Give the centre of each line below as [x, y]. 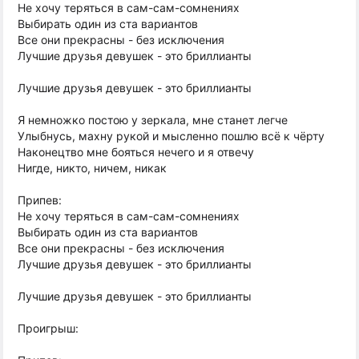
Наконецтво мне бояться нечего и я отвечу [136, 152]
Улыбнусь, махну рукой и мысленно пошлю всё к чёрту [171, 136]
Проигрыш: [48, 328]
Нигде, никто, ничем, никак [92, 168]
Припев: [40, 200]
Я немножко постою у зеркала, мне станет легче [153, 120]
